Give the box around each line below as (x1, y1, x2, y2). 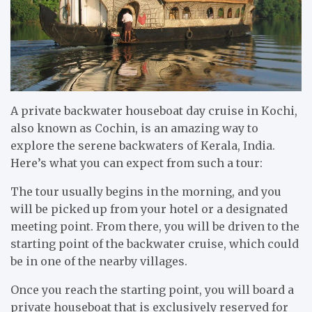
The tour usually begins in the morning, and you (10, 184, 281, 198)
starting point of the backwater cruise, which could (10, 236, 299, 251)
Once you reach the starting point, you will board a (10, 282, 294, 297)
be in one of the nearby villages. (10, 253, 187, 268)
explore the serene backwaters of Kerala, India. (10, 138, 275, 153)
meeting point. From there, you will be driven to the (10, 219, 299, 233)
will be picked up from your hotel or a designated (10, 201, 288, 216)
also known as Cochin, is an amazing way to (10, 120, 258, 135)
